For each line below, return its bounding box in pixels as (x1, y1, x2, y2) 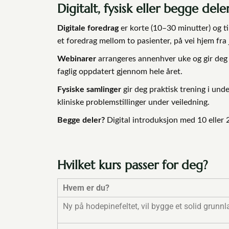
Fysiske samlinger (57, 85, 121, 94)
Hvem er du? (63, 182, 109, 193)
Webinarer (57, 54, 96, 63)
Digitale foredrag (57, 24, 119, 32)
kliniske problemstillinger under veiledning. (57, 98, 210, 106)
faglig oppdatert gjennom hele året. (57, 67, 182, 76)
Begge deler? (57, 116, 107, 124)
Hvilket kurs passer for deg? (57, 157, 208, 173)
